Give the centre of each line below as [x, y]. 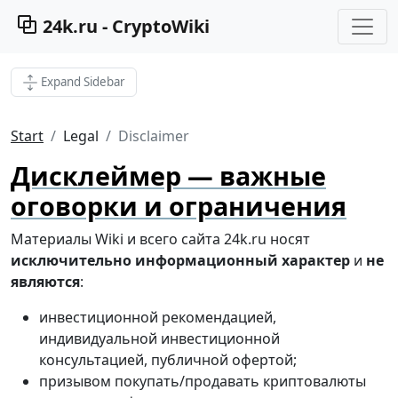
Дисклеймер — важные [168, 176]
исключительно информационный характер [180, 261]
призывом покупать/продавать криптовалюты [203, 382]
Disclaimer [154, 136]
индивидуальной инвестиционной [159, 339]
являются [45, 282]
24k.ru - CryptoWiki [124, 26]
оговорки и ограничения [179, 206]
